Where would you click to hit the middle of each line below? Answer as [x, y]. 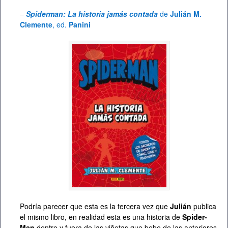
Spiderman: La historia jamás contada [92, 14]
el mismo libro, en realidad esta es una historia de [101, 217]
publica [204, 206]
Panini [80, 25]
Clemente [36, 25]
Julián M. [186, 14]
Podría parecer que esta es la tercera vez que [95, 206]
